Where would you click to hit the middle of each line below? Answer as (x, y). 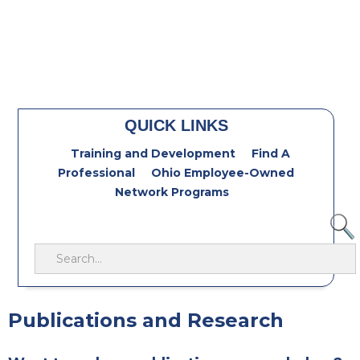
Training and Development (153, 153)
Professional (96, 172)
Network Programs (172, 192)
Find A (270, 153)
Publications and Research (146, 320)
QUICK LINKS (176, 125)
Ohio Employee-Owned (223, 172)
